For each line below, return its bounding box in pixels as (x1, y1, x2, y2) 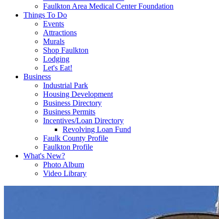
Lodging (43, 55, 69, 63)
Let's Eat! (43, 64, 72, 72)
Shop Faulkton (43, 46, 88, 54)
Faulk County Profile (43, 134, 108, 142)
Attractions (43, 28, 77, 37)
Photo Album (43, 160, 84, 169)
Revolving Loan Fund (63, 125, 131, 133)
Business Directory (43, 99, 102, 107)
